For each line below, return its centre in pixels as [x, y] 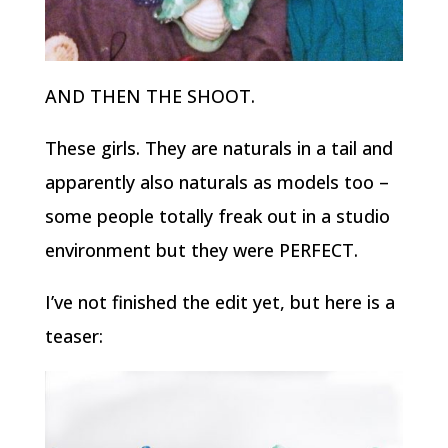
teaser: [73, 336]
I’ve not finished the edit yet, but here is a [219, 302]
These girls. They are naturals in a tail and [218, 148]
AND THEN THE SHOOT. [149, 96]
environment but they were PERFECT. [201, 250]
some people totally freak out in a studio [217, 216]
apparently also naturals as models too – [216, 182]
